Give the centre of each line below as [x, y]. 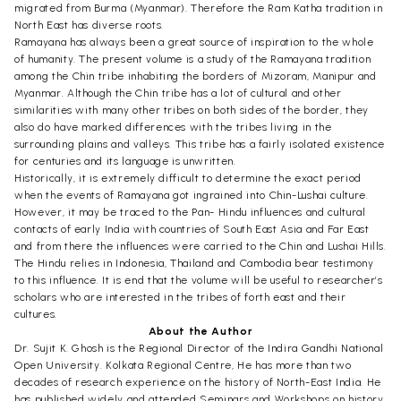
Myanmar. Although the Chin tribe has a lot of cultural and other [178, 93]
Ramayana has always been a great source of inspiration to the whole [194, 42]
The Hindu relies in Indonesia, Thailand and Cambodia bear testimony [194, 263]
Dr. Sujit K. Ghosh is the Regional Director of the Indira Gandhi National [199, 348]
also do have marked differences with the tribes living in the [173, 127]
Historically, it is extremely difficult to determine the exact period [188, 178]
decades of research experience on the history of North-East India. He [198, 382]
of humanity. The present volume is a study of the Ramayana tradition [193, 59]
